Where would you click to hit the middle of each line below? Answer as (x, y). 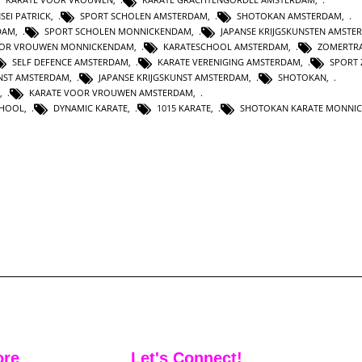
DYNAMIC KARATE (90, 107)
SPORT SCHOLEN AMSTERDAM (144, 15)
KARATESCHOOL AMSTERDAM (226, 46)
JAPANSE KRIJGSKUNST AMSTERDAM (174, 77)
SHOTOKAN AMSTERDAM (289, 15)
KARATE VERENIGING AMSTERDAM (229, 61)
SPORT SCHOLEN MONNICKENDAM (118, 31)
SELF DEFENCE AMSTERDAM (70, 61)
